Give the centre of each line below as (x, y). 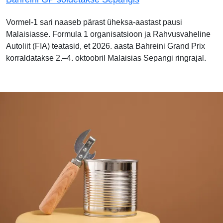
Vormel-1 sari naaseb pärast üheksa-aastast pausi (94, 22)
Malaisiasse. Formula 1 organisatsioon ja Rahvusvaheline (108, 34)
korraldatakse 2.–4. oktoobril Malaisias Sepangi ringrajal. (106, 58)
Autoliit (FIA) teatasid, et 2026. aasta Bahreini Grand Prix (106, 46)
